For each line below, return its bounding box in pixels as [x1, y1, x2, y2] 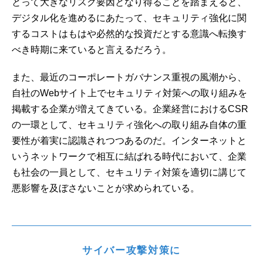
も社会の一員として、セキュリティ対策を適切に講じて [12, 167, 247, 177]
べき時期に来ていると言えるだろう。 [12, 44, 171, 55]
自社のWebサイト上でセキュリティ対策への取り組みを [12, 87, 247, 98]
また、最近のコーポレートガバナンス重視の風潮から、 [12, 72, 247, 82]
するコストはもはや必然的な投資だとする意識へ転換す [12, 28, 247, 39]
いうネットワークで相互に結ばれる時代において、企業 [12, 151, 247, 161]
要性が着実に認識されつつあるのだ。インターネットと [12, 135, 247, 146]
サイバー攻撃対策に [82, 244, 181, 256]
